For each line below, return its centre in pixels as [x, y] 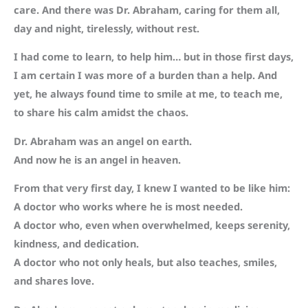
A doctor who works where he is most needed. [128, 207]
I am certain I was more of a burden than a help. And [145, 75]
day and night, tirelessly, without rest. [107, 28]
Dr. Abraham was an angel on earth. [103, 141]
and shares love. [54, 281]
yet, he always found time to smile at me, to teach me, [148, 94]
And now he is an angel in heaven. [97, 159]
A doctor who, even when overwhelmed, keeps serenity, [152, 225]
